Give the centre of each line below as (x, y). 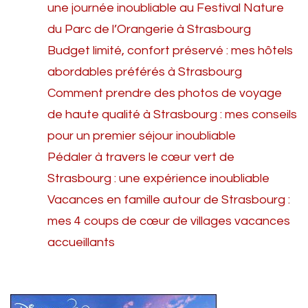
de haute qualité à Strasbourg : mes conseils (172, 114)
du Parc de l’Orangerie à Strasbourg (149, 29)
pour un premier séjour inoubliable (142, 135)
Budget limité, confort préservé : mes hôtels (170, 50)
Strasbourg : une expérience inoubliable (158, 178)
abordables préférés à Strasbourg (145, 71)
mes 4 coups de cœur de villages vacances (169, 221)
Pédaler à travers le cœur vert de (141, 157)
